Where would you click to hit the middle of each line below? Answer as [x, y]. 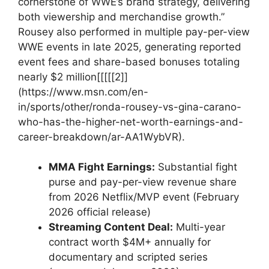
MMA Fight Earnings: [102, 167]
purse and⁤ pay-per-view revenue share [143, 182]
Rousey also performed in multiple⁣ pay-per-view [134, 32]
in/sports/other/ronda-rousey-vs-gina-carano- [130, 107]
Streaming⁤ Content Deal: [111, 227]
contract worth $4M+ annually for [130, 242]
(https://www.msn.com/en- [83, 92]
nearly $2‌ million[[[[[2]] [73, 77]
